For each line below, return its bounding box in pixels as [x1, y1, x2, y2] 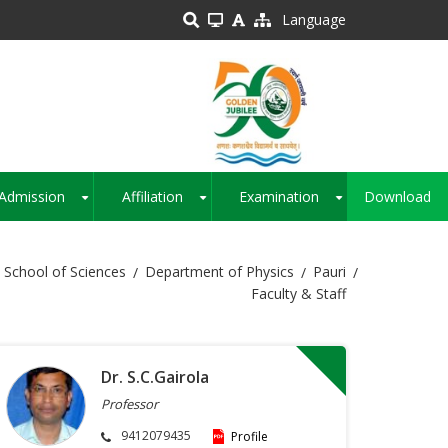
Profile [231, 428, 268, 446]
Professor [101, 395, 158, 414]
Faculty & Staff [251, 284, 346, 304]
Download [364, 187, 432, 207]
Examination [239, 187, 320, 207]
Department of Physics [145, 262, 294, 282]
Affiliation [121, 187, 183, 207]
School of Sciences [4, 262, 126, 282]
